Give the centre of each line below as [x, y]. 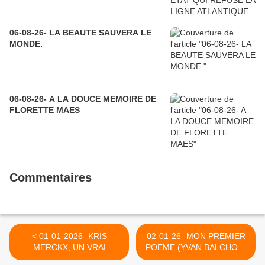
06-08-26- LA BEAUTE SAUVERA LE [80, 32]
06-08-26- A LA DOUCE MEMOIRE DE [83, 98]
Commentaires [51, 177]
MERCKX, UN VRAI [69, 247]
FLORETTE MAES [45, 110]
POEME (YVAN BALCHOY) [196, 247]
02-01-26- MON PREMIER [196, 236]
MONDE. [26, 43]
